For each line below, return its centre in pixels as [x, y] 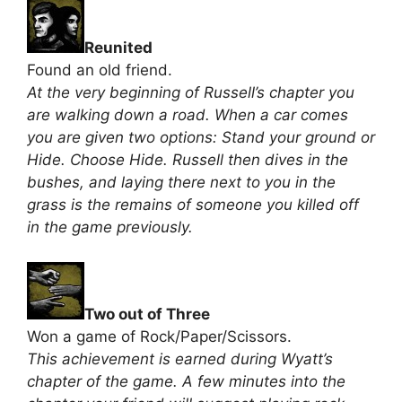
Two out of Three [147, 314]
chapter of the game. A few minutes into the [186, 381]
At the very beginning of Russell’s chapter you [191, 92]
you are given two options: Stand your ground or [201, 137]
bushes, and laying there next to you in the [181, 182]
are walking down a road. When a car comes [188, 115]
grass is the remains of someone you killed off [193, 205]
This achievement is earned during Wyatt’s [180, 358]
